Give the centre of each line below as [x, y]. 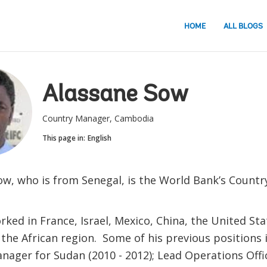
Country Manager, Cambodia [98, 118]
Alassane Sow [115, 95]
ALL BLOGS [243, 26]
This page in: [63, 138]
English [99, 138]
